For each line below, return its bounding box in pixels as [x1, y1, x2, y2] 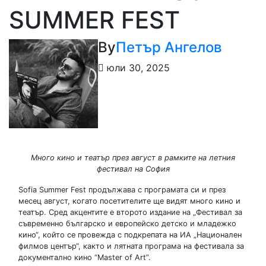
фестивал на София [96, 164, 170, 173]
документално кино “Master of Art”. [18, 252, 151, 262]
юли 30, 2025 [104, 61, 170, 74]
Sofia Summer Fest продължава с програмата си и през [18, 185, 226, 194]
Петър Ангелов [116, 38, 222, 56]
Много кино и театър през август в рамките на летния [31, 153, 235, 162]
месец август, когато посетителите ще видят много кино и [18, 196, 240, 205]
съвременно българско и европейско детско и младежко [18, 218, 236, 228]
